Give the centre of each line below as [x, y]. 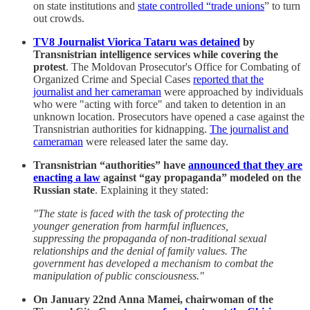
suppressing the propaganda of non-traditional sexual [150, 239]
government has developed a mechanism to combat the [153, 264]
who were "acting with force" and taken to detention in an [159, 104]
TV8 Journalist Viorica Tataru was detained [137, 42]
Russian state [64, 190]
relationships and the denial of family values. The [140, 251]
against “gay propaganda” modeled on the [201, 178]
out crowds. [59, 19]
